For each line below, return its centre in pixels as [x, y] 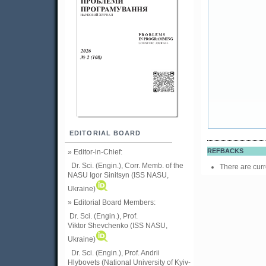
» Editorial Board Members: [112, 203]
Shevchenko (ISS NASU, [128, 226]
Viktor [78, 226]
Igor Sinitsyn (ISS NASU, [129, 175]
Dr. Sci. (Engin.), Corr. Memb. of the [126, 166]
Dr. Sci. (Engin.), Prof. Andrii [114, 253]
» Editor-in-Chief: [95, 152]
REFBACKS [225, 151]
